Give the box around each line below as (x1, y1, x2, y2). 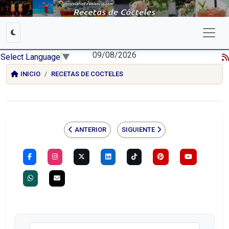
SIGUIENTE (121, 126, 155, 134)
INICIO (20, 70, 40, 78)
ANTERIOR (74, 126, 106, 134)
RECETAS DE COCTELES (51, 70, 123, 78)
